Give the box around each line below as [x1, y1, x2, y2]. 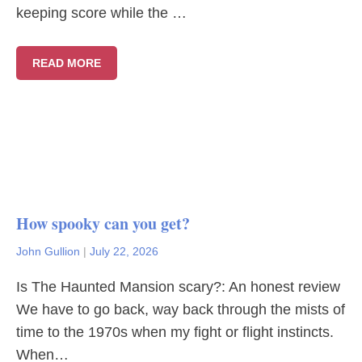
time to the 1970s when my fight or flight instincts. [16, 324, 334, 340]
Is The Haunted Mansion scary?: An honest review [16, 279, 340, 295]
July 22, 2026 [90, 245, 158, 258]
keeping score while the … [16, 5, 187, 21]
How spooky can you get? [16, 212, 190, 235]
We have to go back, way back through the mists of [16, 301, 345, 318]
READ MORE [32, 57, 101, 69]
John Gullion [16, 245, 80, 258]
